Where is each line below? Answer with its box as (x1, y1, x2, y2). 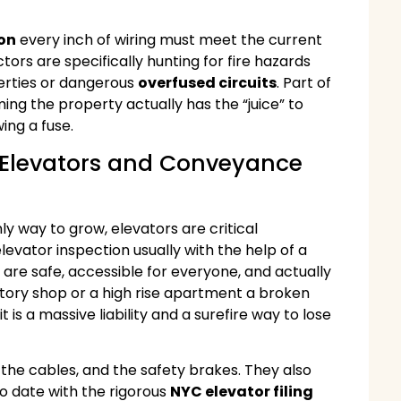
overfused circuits (138, 73, 277, 94)
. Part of (277, 73, 332, 94)
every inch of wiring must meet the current (16, 30, 323, 51)
